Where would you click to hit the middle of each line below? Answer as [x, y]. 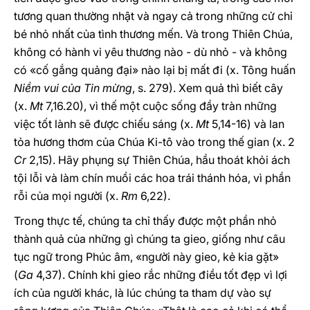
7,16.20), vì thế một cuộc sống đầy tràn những [160, 106]
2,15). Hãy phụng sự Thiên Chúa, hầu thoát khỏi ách [158, 160]
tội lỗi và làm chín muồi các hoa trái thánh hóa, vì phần [152, 178]
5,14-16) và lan [247, 124]
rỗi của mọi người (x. [67, 196]
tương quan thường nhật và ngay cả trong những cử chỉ [153, 16]
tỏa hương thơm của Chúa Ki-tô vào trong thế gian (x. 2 [154, 142]
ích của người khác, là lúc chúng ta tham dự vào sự [143, 293]
